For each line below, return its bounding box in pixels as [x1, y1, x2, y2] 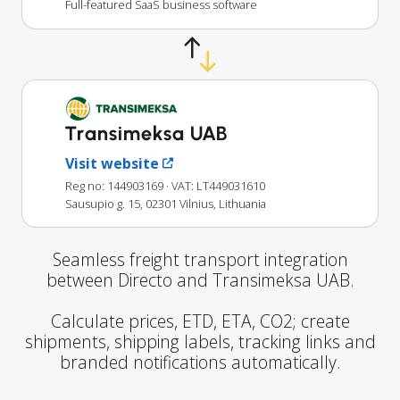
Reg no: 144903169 [65, 177, 163, 194]
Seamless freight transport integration [52, 246, 348, 271]
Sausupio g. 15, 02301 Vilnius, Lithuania [65, 195, 266, 212]
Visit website [65, 153, 159, 173]
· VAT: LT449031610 [166, 177, 265, 194]
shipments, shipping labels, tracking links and [24, 329, 376, 354]
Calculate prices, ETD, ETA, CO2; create [50, 308, 350, 333]
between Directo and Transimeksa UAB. [46, 267, 354, 292]
